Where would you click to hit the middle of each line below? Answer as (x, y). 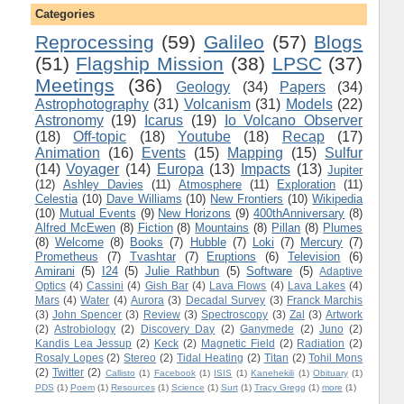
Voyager (93, 169)
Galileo (234, 41)
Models (309, 104)
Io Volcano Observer (294, 120)
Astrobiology (85, 328)
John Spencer (87, 314)
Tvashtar (152, 256)
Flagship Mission (150, 63)
